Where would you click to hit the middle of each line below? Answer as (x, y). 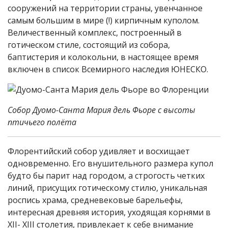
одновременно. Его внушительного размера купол (110, 163)
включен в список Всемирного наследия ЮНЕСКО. (108, 69)
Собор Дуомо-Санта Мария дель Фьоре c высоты (102, 110)
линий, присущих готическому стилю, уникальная (107, 188)
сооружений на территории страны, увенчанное (105, 8)
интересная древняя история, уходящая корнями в (109, 212)
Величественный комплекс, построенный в (95, 33)
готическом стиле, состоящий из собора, (89, 45)
